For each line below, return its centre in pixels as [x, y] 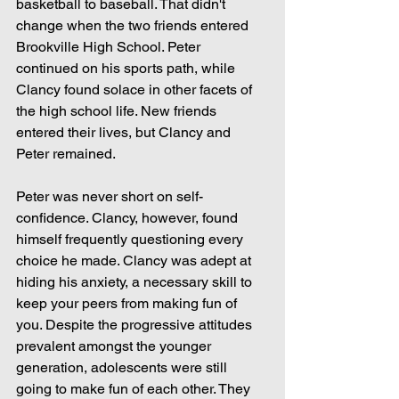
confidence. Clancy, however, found [129, 218]
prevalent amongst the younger [115, 346]
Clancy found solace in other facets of [136, 90]
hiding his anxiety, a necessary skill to [136, 282]
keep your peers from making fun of [128, 304]
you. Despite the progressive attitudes [136, 325]
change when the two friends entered [134, 26]
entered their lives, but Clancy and [125, 133]
